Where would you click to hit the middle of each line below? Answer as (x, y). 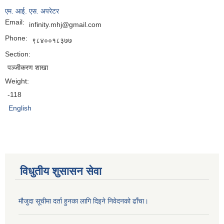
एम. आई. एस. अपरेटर (32, 11)
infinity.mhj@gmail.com (65, 25)
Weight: (18, 81)
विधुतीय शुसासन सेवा (61, 171)
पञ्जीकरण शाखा (28, 68)
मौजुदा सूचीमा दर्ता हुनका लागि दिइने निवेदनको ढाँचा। (83, 201)
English (20, 108)
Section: (19, 54)
